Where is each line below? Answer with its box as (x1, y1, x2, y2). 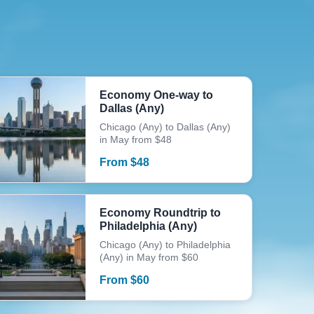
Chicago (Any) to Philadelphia (100, 239, 231, 250)
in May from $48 (100, 134, 172, 145)
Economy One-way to (100, 89, 214, 101)
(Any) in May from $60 (100, 252, 199, 263)
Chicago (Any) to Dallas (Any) (100, 121, 231, 132)
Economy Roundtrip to (100, 207, 221, 219)
